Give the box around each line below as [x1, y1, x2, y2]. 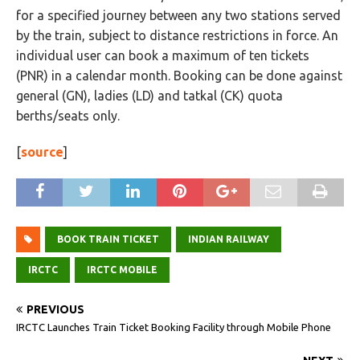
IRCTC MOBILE [87, 264, 157, 275]
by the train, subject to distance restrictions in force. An [16, 27, 338, 43]
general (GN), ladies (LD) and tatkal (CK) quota [16, 88, 283, 103]
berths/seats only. [16, 108, 120, 123]
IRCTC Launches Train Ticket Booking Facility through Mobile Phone [16, 321, 331, 333]
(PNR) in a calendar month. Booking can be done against [16, 67, 342, 83]
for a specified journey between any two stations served [16, 7, 341, 22]
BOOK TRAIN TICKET [57, 233, 159, 244]
